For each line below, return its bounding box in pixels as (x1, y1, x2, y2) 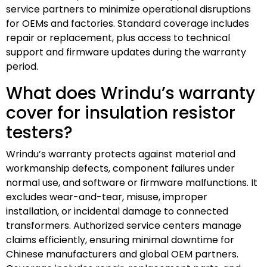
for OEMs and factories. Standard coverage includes (6, 16, 249, 30)
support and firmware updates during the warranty (6, 45, 246, 59)
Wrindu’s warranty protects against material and (6, 147, 235, 161)
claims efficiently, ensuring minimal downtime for (6, 232, 234, 247)
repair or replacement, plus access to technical (6, 30, 230, 45)
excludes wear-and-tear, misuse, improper (6, 190, 207, 204)
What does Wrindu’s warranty (6, 81, 255, 105)
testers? (6, 120, 73, 144)
